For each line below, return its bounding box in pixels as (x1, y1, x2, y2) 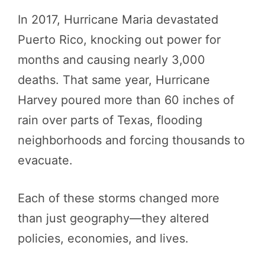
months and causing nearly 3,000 (18, 52, 205, 67)
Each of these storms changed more (18, 190, 219, 205)
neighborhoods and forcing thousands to (18, 132, 245, 147)
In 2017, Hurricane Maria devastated (18, 12, 218, 27)
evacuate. (18, 153, 73, 167)
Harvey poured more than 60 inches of (18, 92, 234, 107)
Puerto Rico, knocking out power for (18, 32, 221, 47)
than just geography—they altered (18, 211, 209, 225)
